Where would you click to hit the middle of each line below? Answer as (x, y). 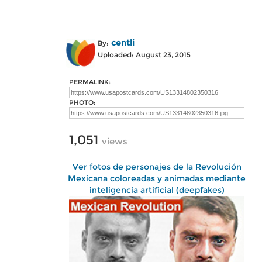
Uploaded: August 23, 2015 (144, 55)
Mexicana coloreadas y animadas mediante (157, 178)
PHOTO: (82, 102)
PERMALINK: (90, 82)
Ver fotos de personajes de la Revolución (157, 167)
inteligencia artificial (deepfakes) (157, 190)
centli (123, 43)
